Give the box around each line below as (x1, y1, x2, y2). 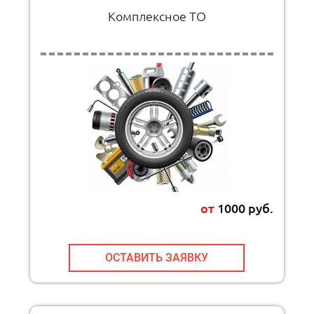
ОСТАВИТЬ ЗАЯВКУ (105, 251, 209, 265)
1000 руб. (214, 199, 273, 216)
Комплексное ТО (107, 7, 206, 24)
